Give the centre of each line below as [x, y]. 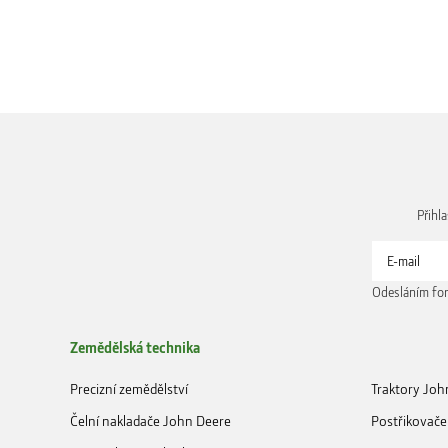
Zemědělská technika [135, 347]
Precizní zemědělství [129, 388]
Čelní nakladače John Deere [150, 420]
